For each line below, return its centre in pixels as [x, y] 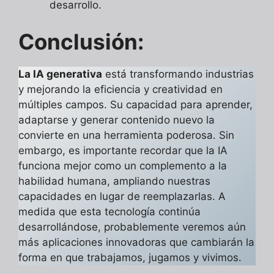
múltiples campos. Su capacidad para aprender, [135, 104]
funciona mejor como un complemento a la [123, 165]
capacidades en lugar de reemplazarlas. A [122, 196]
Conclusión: [81, 41]
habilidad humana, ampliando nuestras [114, 181]
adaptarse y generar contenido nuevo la [117, 120]
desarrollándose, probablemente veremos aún [132, 227]
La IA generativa [60, 74]
